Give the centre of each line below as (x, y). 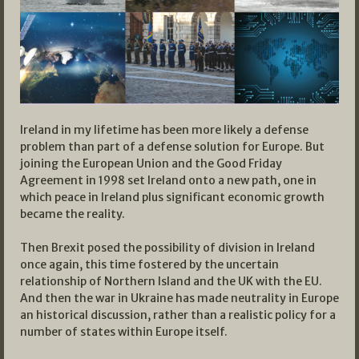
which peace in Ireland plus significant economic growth (172, 197)
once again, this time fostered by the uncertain (149, 264)
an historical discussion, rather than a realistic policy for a (178, 315)
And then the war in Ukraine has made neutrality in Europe (179, 298)
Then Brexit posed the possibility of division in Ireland (167, 247)
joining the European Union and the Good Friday (151, 163)
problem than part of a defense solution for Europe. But (172, 146)
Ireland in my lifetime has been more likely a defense (164, 129)
